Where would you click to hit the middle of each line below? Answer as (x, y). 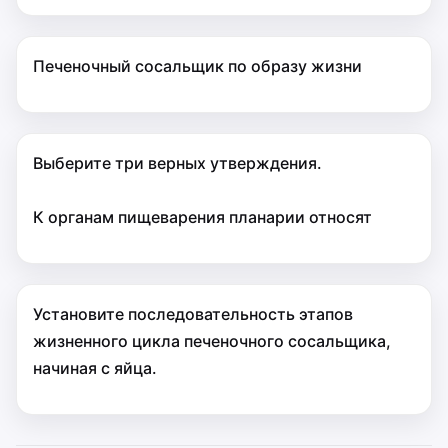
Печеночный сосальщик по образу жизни (197, 66)
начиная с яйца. (95, 368)
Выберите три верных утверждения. (177, 163)
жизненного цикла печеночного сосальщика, (212, 341)
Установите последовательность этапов (193, 314)
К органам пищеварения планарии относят (202, 217)
